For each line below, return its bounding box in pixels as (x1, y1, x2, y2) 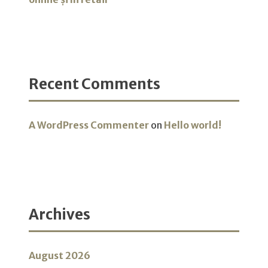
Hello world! (164, 119, 221, 132)
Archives (29, 205, 90, 224)
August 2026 (29, 249, 90, 262)
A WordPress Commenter (29, 119, 149, 132)
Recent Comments (29, 74, 160, 93)
